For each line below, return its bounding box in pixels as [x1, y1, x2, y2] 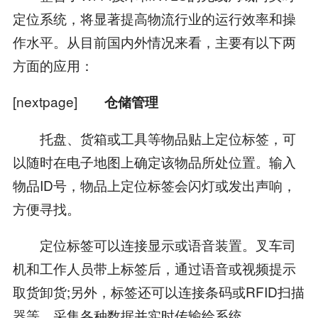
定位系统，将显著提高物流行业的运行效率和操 [12, 8, 296, 28]
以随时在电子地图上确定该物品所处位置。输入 [12, 151, 296, 171]
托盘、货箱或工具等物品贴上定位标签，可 [12, 128, 296, 148]
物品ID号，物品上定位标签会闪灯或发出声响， [12, 175, 296, 194]
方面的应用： [12, 55, 94, 75]
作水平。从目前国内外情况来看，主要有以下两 [12, 31, 296, 51]
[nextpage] [12, 91, 91, 111]
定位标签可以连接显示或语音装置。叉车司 [12, 234, 296, 254]
